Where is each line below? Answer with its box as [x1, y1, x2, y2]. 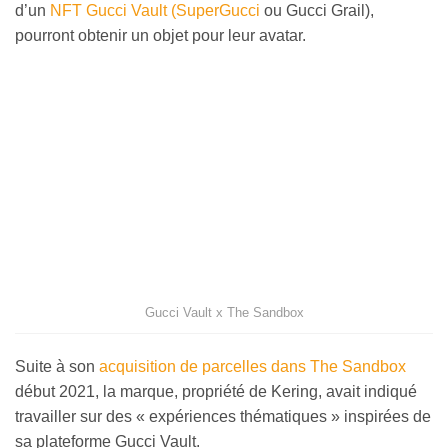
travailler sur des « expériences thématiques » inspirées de [15, 408, 431, 426]
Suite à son [15, 358, 99, 376]
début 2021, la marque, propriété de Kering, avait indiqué [15, 383, 417, 401]
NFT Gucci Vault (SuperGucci [50, 2, 260, 20]
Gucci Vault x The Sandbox [144, 304, 304, 320]
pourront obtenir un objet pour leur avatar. [15, 27, 306, 45]
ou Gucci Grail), [260, 2, 374, 20]
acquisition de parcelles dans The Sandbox [99, 358, 406, 376]
